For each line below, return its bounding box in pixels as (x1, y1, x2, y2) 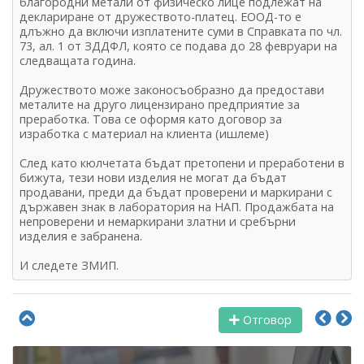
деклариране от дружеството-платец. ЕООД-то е (19, 8, 301, 24)
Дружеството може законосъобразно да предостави (19, 81, 324, 97)
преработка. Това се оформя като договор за (19, 110, 282, 127)
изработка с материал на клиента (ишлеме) (19, 125, 269, 141)
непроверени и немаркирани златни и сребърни (19, 213, 296, 229)
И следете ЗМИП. (19, 257, 119, 273)
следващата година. (19, 52, 136, 68)
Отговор (243, 311, 292, 327)
